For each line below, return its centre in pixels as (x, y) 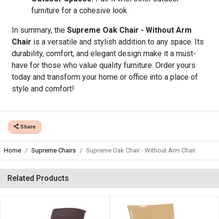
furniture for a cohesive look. (80, 11)
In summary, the (39, 30)
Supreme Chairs (54, 150)
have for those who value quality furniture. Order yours (104, 65)
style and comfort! (43, 89)
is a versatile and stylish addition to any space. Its (118, 42)
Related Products (38, 178)
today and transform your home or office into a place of (105, 77)
